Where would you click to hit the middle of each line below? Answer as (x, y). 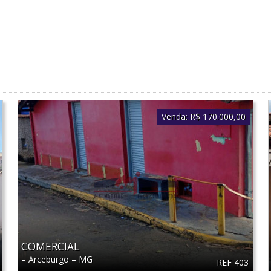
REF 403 (232, 262)
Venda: (175, 117)
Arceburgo (50, 260)
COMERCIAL (51, 247)
